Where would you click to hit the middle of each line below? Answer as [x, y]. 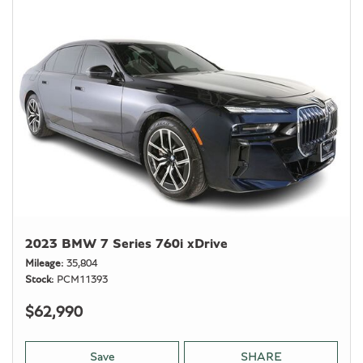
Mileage [43, 264]
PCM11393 [82, 280]
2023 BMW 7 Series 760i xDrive [126, 243]
